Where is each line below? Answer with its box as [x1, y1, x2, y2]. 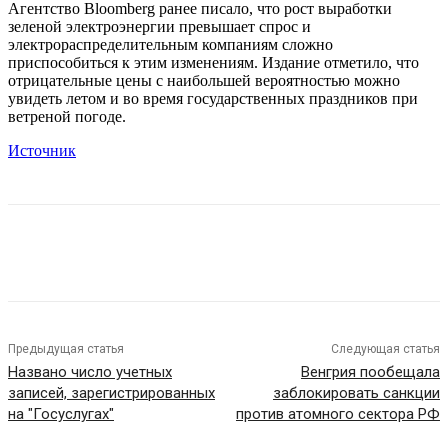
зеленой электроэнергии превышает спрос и [8, 18, 311, 36]
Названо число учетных [8, 363, 172, 382]
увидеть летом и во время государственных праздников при [8, 90, 418, 108]
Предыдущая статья [8, 342, 124, 357]
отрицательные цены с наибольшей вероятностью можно [8, 72, 400, 90]
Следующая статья [330, 342, 440, 357]
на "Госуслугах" [8, 405, 114, 424]
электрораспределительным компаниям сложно [8, 36, 333, 54]
